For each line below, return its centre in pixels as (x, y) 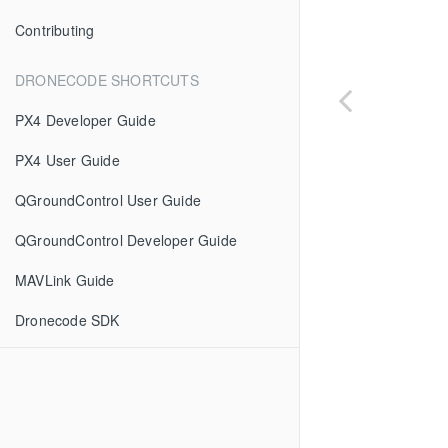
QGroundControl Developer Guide (126, 240)
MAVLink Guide (65, 280)
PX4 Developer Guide (85, 120)
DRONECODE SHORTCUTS (107, 80)
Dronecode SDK (67, 320)
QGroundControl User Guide (108, 200)
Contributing (55, 30)
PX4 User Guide (67, 160)
